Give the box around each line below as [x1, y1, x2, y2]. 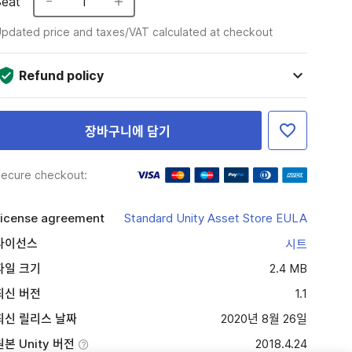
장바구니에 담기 [84, 123, 170, 139]
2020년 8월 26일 [220, 311, 307, 326]
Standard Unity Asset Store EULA [123, 211, 307, 225]
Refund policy [18, 68, 104, 83]
